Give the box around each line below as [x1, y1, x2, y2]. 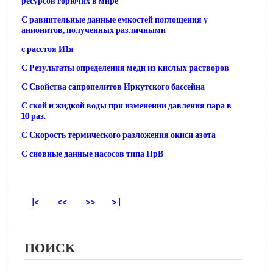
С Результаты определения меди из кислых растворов [21, 63, 229, 73]
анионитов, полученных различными [21, 25, 166, 35]
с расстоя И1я [21, 44, 74, 54]
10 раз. [21, 111, 46, 121]
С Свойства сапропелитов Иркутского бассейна [21, 82, 205, 92]
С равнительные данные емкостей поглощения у [21, 15, 208, 25]
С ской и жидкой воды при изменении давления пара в [21, 101, 232, 111]
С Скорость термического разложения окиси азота [21, 130, 216, 140]
